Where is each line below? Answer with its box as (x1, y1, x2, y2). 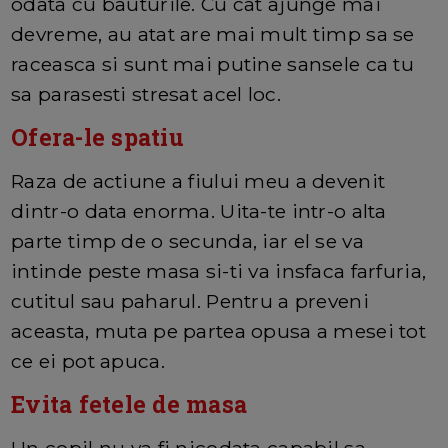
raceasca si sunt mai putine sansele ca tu (11, 51, 415, 76)
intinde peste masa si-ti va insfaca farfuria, (11, 258, 427, 283)
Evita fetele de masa (11, 388, 248, 419)
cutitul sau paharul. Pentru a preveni (11, 288, 369, 313)
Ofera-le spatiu (11, 121, 184, 152)
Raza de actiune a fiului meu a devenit (11, 168, 386, 193)
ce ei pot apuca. (11, 348, 165, 373)
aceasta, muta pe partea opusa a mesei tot (11, 318, 427, 343)
